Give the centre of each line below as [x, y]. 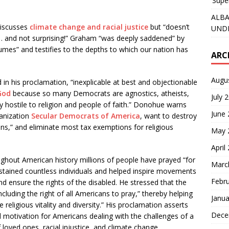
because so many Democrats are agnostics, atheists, [100, 93]
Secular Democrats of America [86, 116]
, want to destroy [168, 116]
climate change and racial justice [89, 27]
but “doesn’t [169, 27]
